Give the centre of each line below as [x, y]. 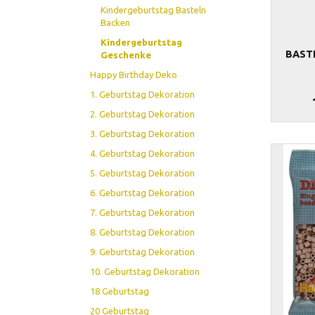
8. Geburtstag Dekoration [143, 232]
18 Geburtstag [120, 291]
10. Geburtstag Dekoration [145, 271]
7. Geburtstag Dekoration [143, 212]
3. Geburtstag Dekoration [143, 133]
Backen [116, 22]
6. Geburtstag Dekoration [143, 192]
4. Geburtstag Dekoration [143, 153]
